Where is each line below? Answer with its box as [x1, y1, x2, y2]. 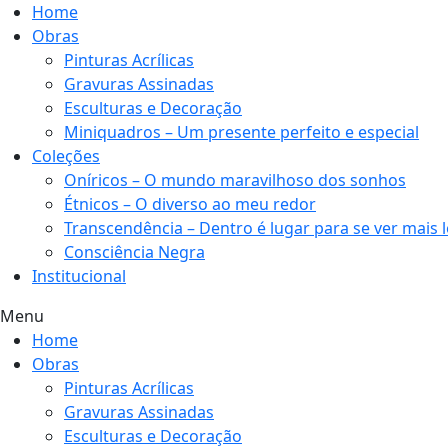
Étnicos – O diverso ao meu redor [64, 193, 316, 215]
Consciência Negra [64, 241, 205, 263]
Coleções [32, 145, 100, 167]
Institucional [32, 265, 126, 287]
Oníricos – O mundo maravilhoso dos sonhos [64, 169, 406, 191]
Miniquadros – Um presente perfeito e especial [64, 121, 419, 143]
